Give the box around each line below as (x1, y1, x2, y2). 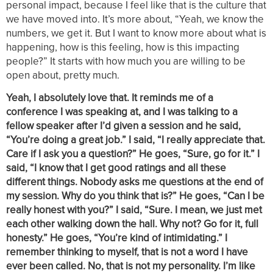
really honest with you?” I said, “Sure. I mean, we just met (6, 202, 262, 217)
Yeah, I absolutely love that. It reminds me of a (6, 90, 213, 105)
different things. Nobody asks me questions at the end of (6, 174, 263, 189)
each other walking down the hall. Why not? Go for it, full (6, 216, 258, 231)
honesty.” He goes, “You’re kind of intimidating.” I (6, 230, 227, 245)
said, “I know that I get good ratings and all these (6, 160, 226, 175)
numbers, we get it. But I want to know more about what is (6, 26, 266, 41)
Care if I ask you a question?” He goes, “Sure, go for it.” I (6, 146, 260, 161)
